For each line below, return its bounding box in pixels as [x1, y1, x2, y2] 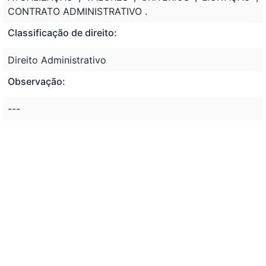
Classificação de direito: [8, 26, 117, 39]
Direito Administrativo [8, 53, 106, 66]
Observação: [8, 75, 65, 87]
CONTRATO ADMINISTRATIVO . [8, 5, 147, 17]
